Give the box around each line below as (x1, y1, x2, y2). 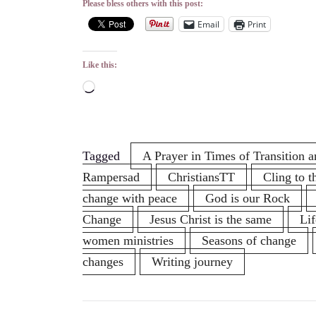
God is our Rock (205, 191, 290, 205)
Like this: (83, 60, 117, 70)
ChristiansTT (168, 170, 235, 184)
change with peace (83, 191, 177, 205)
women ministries (83, 233, 174, 248)
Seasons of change (202, 233, 296, 248)
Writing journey (152, 255, 233, 269)
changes (83, 255, 123, 269)
